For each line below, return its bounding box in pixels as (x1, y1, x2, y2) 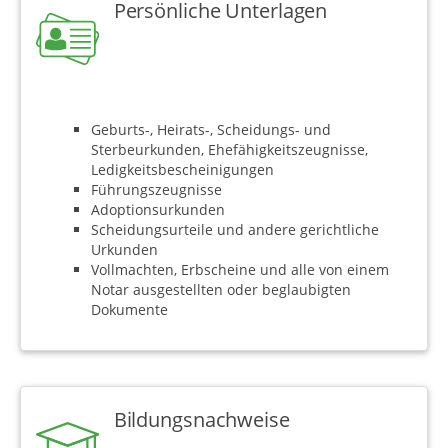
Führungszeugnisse (91, 179, 222, 199)
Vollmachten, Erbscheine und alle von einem (91, 259, 389, 279)
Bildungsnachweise (113, 404, 290, 433)
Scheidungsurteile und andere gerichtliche (91, 219, 379, 239)
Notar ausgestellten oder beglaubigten (91, 279, 351, 299)
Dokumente (91, 299, 168, 319)
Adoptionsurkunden (91, 199, 225, 219)
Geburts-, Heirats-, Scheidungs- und (91, 119, 331, 139)
